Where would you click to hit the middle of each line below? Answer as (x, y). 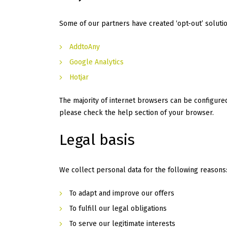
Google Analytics (97, 62)
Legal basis (97, 140)
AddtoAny (85, 47)
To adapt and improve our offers (122, 194)
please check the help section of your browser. (137, 113)
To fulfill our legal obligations (118, 209)
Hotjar (79, 78)
